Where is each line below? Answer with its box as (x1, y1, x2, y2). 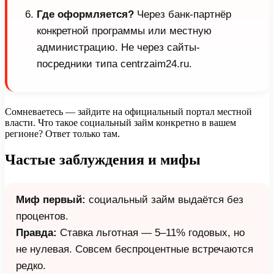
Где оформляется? (37, 8, 134, 20)
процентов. (16, 210, 68, 222)
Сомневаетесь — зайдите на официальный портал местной (5, 106, 252, 117)
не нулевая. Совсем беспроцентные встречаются (16, 243, 253, 255)
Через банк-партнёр (134, 8, 231, 20)
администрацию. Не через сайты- (37, 41, 200, 53)
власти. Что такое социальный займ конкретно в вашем (5, 117, 236, 128)
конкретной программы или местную (37, 24, 212, 37)
